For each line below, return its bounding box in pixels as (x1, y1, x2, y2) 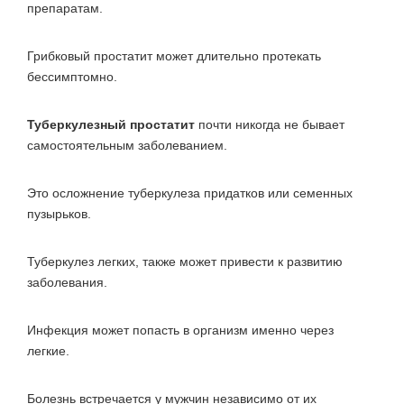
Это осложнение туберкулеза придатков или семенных (27, 185, 353, 200)
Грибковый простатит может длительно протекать (27, 48, 321, 63)
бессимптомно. (27, 69, 117, 84)
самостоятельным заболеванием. (27, 137, 227, 152)
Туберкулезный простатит (27, 116, 195, 132)
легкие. (27, 343, 69, 358)
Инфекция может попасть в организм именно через (27, 322, 334, 337)
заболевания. (27, 274, 107, 289)
